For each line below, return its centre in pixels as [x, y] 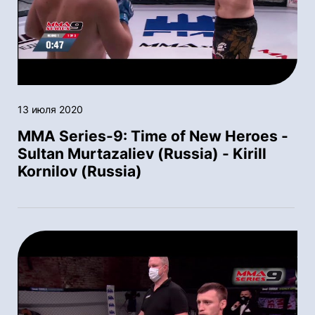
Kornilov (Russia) [80, 171]
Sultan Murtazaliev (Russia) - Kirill [142, 153]
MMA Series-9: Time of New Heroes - [153, 136]
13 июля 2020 [50, 109]
